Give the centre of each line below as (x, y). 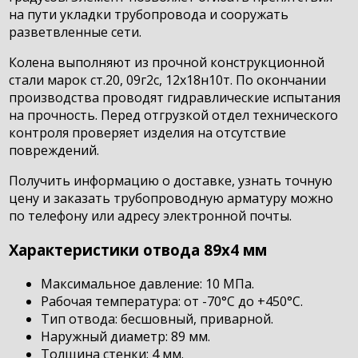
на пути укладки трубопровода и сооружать (149, 15)
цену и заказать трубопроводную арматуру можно (171, 199)
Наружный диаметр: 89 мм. (126, 336)
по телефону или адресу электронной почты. (151, 216)
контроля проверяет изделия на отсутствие (148, 133)
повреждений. (54, 151)
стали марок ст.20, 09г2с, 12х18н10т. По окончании (168, 80)
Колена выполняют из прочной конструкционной (167, 63)
